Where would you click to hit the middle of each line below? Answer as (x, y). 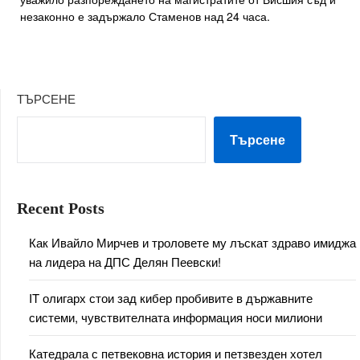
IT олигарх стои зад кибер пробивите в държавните (171, 297)
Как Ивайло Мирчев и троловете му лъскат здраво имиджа (192, 242)
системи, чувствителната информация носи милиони (176, 317)
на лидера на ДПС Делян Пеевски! (125, 261)
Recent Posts (61, 208)
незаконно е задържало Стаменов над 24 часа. (145, 16)
